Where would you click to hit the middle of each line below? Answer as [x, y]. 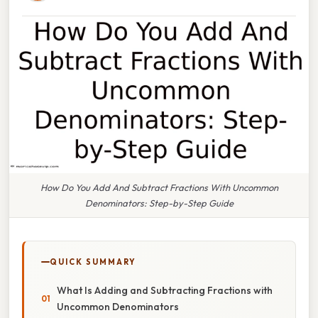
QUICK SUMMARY [93, 262]
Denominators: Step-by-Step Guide [159, 203]
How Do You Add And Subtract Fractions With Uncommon [159, 187]
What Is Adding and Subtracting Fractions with [165, 290]
